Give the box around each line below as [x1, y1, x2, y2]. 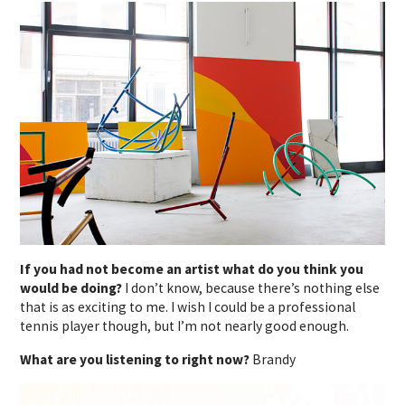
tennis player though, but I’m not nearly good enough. [20, 317, 350, 335]
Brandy [252, 351, 297, 369]
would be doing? [20, 279, 126, 297]
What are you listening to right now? [20, 351, 253, 369]
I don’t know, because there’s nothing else [125, 279, 381, 297]
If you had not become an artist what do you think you [20, 260, 364, 278]
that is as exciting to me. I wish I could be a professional [20, 298, 356, 316]
